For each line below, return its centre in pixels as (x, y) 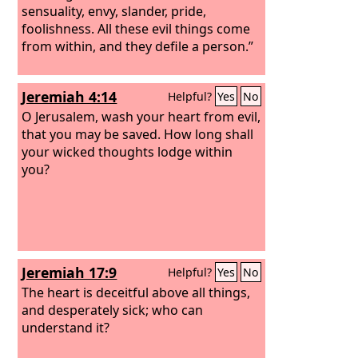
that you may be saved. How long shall (138, 134)
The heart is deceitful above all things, (136, 292)
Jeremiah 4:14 (70, 97)
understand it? (66, 327)
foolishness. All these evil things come (136, 28)
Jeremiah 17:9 (70, 272)
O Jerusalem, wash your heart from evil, (141, 116)
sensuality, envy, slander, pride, (114, 11)
